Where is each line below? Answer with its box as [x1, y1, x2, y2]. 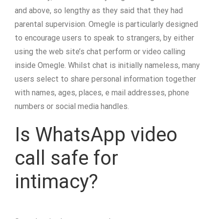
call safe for [15, 147, 118, 170]
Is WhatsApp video [15, 123, 177, 146]
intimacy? [15, 170, 98, 193]
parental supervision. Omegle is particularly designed [15, 20, 198, 29]
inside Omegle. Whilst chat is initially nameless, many [15, 61, 200, 70]
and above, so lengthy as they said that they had [15, 6, 183, 15]
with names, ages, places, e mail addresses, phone [15, 88, 189, 97]
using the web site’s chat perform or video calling [15, 47, 185, 56]
